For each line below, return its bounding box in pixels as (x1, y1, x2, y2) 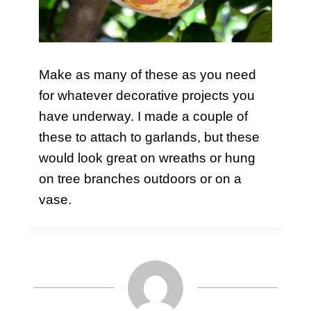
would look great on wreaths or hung (39, 151, 255, 166)
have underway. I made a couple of (39, 109, 248, 124)
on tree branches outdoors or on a (39, 171, 242, 187)
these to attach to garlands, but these (39, 130, 260, 145)
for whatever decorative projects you (39, 88, 255, 103)
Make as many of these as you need (39, 67, 256, 83)
